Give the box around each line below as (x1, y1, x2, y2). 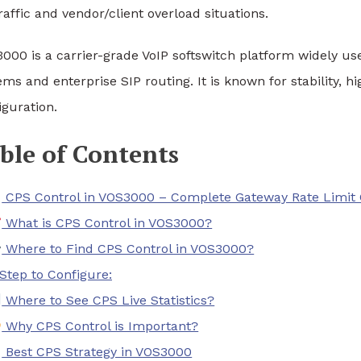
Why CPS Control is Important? (2, 317, 199, 334)
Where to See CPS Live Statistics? (2, 292, 215, 308)
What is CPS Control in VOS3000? (2, 214, 213, 230)
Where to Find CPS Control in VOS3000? (2, 240, 255, 256)
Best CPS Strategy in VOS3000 (2, 343, 193, 359)
